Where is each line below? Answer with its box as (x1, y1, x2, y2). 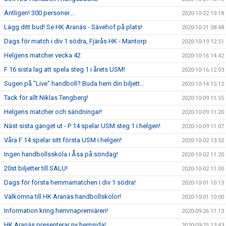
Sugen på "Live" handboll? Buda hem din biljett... (4, 80, 144, 87)
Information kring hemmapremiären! (4, 207, 108, 214)
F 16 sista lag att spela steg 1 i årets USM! (4, 66, 125, 73)
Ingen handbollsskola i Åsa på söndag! (4, 150, 118, 158)
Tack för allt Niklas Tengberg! (4, 94, 88, 101)
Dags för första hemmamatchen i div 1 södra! (4, 179, 136, 186)
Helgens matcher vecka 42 (4, 51, 81, 59)
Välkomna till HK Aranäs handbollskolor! (4, 193, 121, 200)
